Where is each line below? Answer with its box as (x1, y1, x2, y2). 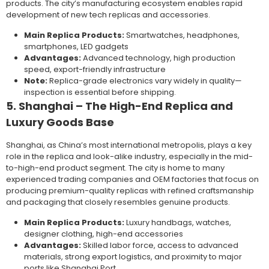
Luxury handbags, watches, (124, 217, 231, 229)
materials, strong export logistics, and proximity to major (24, 251, 242, 263)
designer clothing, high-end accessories (24, 228, 183, 240)
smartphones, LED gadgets (24, 41, 128, 53)
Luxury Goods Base (6, 115, 114, 130)
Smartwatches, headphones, (124, 29, 240, 41)
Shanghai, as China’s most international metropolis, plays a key (6, 139, 252, 151)
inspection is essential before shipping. (24, 86, 176, 98)
